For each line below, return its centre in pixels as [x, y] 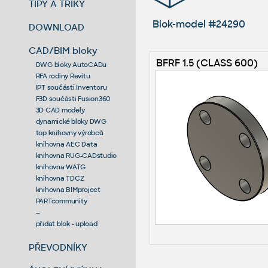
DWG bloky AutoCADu [71, 64]
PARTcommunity [61, 201]
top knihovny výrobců [69, 133]
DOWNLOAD [57, 27]
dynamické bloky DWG [71, 121]
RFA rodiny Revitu [63, 76]
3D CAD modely [60, 110]
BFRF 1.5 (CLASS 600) [207, 63]
